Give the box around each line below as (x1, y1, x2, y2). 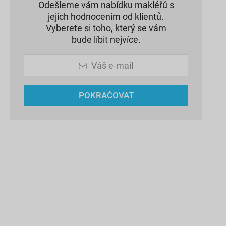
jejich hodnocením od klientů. (48, 11, 164, 22)
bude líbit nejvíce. (71, 34, 141, 45)
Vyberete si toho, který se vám (45, 22, 166, 33)
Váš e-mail (91, 60, 134, 71)
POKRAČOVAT (78, 90, 134, 101)
